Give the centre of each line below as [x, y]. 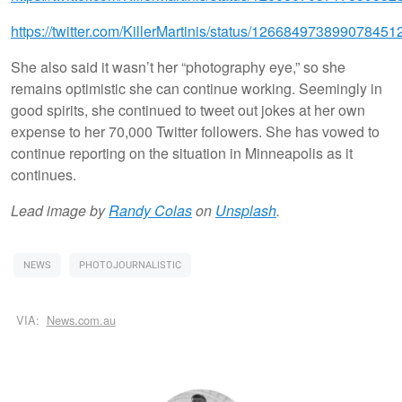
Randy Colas [150, 211]
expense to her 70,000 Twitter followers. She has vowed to [195, 132]
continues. [44, 175]
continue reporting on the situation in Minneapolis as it [182, 153]
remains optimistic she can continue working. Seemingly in [197, 89]
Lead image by [60, 211]
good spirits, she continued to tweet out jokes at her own [188, 110]
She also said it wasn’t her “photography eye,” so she [178, 67]
